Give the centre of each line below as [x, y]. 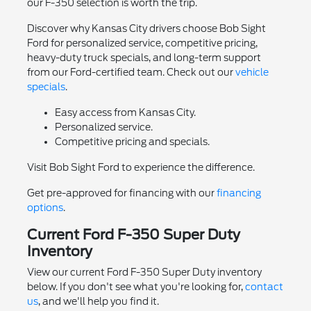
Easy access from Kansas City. [125, 112]
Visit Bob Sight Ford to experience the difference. [141, 167]
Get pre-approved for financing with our [121, 193]
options [45, 207]
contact [264, 286]
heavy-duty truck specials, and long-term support [144, 57]
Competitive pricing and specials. [132, 141]
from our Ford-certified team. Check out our [131, 72]
